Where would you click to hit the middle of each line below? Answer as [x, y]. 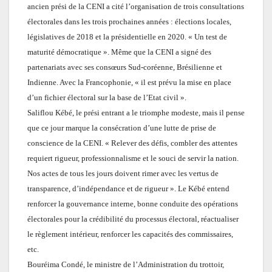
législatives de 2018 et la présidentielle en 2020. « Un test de [127, 36]
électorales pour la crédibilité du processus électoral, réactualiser [133, 219]
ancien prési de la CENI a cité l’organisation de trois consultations [136, 6]
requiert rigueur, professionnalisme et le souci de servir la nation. [133, 158]
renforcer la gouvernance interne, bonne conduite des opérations [133, 203]
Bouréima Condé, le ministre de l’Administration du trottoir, [126, 264]
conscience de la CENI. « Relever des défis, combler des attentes [132, 143]
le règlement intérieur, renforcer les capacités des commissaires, [130, 234]
